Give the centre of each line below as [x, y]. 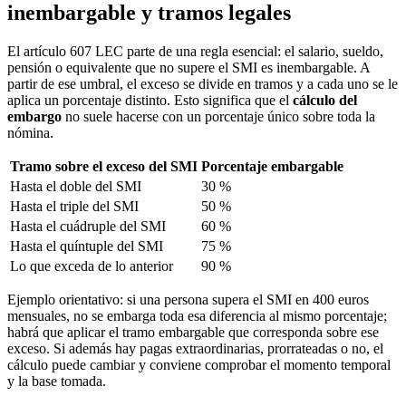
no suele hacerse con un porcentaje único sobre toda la [218, 116]
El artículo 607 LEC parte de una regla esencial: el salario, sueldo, [195, 51]
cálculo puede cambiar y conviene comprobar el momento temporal [199, 364]
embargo [34, 116]
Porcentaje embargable [272, 166]
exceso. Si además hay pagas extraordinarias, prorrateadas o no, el [195, 348]
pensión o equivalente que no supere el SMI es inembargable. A [188, 67]
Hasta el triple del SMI [74, 206]
